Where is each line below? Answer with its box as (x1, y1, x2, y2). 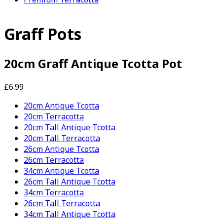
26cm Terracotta (24, 154, 84, 165)
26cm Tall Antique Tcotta (24, 176, 115, 187)
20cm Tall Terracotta (24, 132, 100, 144)
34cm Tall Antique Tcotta (24, 208, 115, 220)
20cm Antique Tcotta (24, 100, 99, 111)
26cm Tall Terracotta (24, 197, 100, 209)
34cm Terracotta (24, 186, 84, 198)
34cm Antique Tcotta (24, 165, 99, 176)
